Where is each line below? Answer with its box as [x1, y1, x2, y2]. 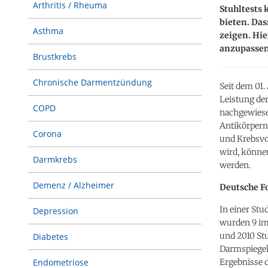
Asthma [33, 25, 63, 36]
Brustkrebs [33, 51, 77, 62]
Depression [33, 205, 78, 217]
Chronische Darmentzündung [33, 77, 152, 88]
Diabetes [33, 231, 68, 242]
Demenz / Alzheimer [33, 179, 114, 191]
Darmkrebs [33, 154, 77, 165]
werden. [220, 159, 251, 170]
